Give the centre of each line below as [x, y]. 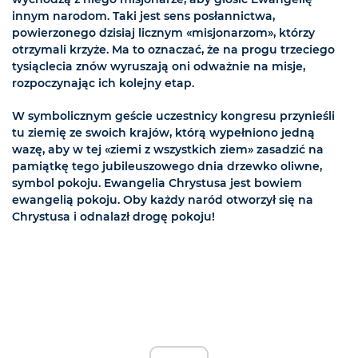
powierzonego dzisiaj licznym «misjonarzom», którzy [163, 33]
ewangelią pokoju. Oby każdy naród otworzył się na [163, 200]
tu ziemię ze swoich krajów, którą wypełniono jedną [163, 133]
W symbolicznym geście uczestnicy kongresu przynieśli [173, 116]
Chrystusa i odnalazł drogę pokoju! [113, 217]
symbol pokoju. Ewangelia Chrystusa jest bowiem [157, 183]
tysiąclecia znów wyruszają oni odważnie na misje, [159, 67]
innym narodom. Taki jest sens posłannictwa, [143, 16]
